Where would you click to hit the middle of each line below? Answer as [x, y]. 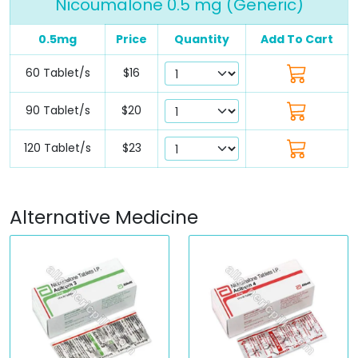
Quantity [202, 39]
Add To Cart [297, 39]
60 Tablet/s [58, 72]
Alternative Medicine [104, 217]
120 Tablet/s [58, 147]
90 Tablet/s [58, 110]
